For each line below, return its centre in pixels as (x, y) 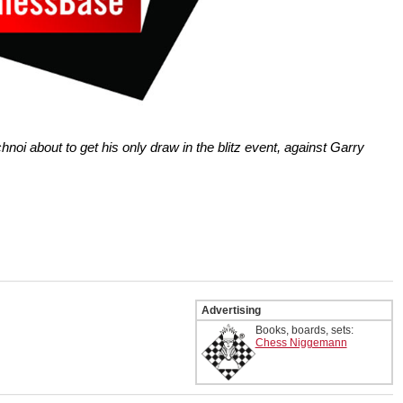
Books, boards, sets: (304, 330)
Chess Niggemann (301, 342)
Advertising (231, 310)
